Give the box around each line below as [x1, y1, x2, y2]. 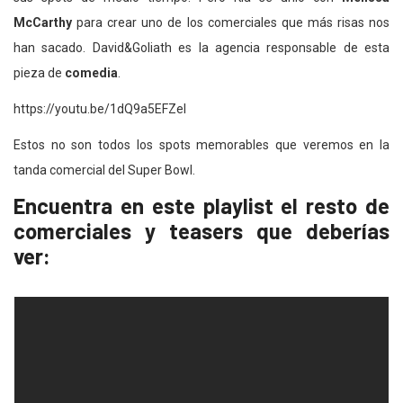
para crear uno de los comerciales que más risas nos [72, 15, 390, 31]
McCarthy [13, 15, 72, 31]
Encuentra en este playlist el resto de [13, 193, 390, 219]
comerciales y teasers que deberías [13, 218, 390, 245]
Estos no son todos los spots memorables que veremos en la [13, 138, 390, 153]
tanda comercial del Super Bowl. [13, 163, 195, 178]
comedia [65, 66, 118, 81]
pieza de [13, 66, 65, 81]
